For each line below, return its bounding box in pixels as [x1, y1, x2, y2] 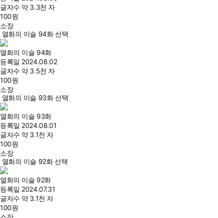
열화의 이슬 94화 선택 [1, 30, 69, 38]
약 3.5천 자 [21, 67, 55, 75]
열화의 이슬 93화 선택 [1, 93, 69, 102]
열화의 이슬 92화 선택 [1, 157, 68, 165]
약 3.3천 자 [21, 3, 55, 11]
